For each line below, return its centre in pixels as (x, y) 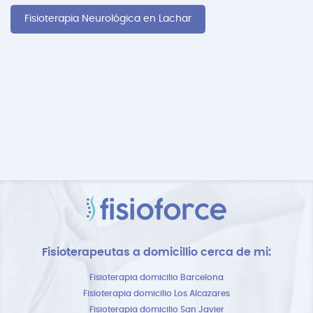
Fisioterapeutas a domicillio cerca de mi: (156, 252)
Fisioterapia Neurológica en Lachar (108, 19)
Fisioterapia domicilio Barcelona (156, 277)
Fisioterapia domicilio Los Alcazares (156, 293)
